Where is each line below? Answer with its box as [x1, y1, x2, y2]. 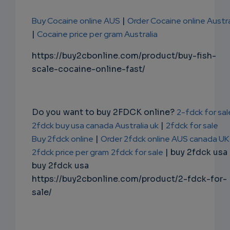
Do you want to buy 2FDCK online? [32, 107, 177, 118]
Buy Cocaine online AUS [32, 15, 120, 27]
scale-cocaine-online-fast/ [32, 64, 145, 75]
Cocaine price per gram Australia [37, 29, 158, 40]
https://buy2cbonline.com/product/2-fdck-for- [32, 174, 227, 185]
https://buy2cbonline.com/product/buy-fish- [32, 50, 216, 62]
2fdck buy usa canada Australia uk [32, 120, 159, 131]
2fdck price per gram [32, 147, 109, 158]
